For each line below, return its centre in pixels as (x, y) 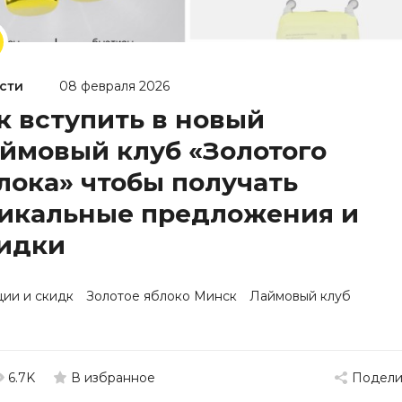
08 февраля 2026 (114, 86)
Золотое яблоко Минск (162, 296)
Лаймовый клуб (300, 296)
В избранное (113, 378)
